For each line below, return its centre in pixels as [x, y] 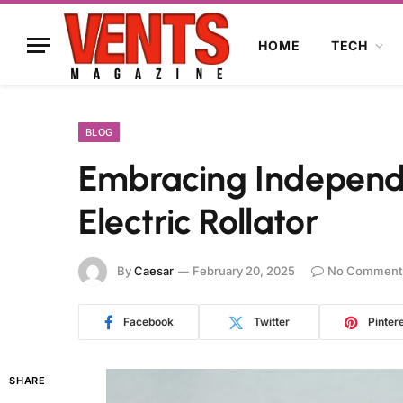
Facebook [148, 322]
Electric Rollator [198, 222]
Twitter [272, 322]
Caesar [154, 270]
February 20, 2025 [244, 270]
